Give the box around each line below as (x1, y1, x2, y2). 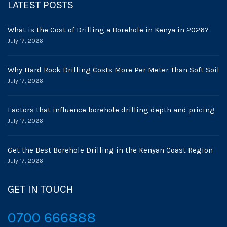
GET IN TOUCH (8, 183, 73, 196)
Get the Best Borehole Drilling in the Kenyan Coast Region (8, 145, 213, 155)
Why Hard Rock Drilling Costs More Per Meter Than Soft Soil (8, 65, 219, 75)
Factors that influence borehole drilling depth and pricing (8, 105, 215, 115)
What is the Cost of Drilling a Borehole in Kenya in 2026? (8, 25, 209, 35)
